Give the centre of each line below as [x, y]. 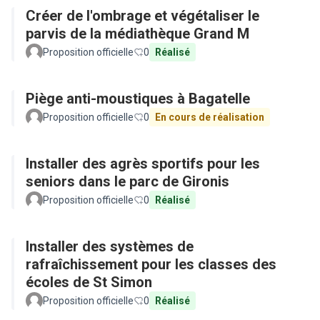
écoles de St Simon [89, 282]
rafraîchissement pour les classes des [151, 264]
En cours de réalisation [210, 117]
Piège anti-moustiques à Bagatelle [138, 99]
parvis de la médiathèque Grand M [137, 34]
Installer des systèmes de [110, 246]
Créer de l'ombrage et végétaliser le [142, 16]
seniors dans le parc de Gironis [127, 181]
